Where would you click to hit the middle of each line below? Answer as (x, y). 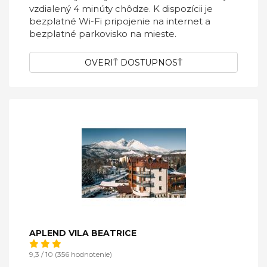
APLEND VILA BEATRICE (83, 233)
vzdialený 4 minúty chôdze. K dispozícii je (121, 9)
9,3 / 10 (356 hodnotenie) (71, 254)
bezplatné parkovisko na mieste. (103, 34)
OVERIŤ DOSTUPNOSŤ (133, 63)
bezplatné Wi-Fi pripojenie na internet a (120, 21)
